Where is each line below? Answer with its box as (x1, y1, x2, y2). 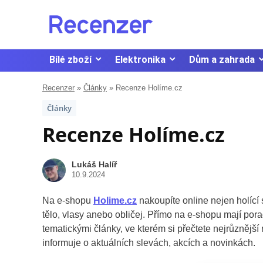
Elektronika (115, 53, 166, 65)
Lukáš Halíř (72, 159, 117, 169)
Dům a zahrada (189, 53, 255, 65)
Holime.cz (93, 195, 137, 205)
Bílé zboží (49, 53, 92, 65)
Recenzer (42, 83, 75, 92)
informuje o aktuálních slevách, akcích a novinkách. (42, 237, 255, 248)
